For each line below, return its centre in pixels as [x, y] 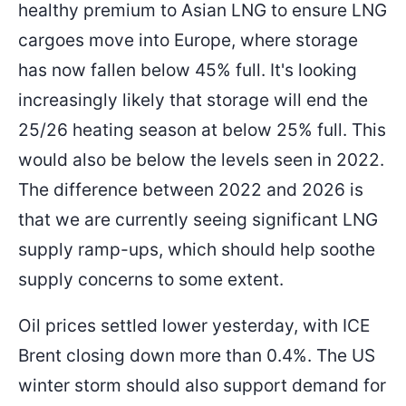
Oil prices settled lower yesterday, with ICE [194, 325]
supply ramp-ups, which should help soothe [197, 249]
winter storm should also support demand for [202, 385]
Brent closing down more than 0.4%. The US [197, 355]
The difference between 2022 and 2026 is [191, 189]
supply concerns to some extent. [151, 279]
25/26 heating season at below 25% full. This [202, 129]
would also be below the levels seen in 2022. [201, 159]
